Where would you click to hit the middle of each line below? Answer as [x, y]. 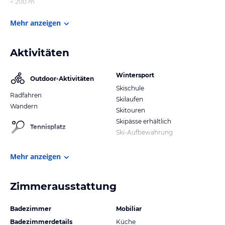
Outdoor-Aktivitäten [62, 78]
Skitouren [131, 110]
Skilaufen [130, 99]
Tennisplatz [48, 127]
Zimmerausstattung [63, 186]
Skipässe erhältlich [144, 121]
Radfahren [26, 95]
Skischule [130, 88]
